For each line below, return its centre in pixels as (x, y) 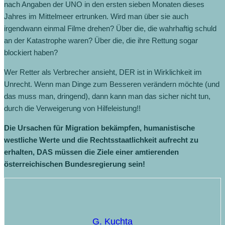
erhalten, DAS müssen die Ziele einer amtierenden (91, 152)
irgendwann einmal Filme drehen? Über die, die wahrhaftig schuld (110, 28)
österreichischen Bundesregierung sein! (76, 164)
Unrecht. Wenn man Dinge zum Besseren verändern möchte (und (112, 84)
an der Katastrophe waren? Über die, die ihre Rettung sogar (101, 40)
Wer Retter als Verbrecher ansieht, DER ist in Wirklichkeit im (103, 72)
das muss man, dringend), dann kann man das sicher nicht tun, (107, 96)
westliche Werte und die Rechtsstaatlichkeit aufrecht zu (101, 140)
